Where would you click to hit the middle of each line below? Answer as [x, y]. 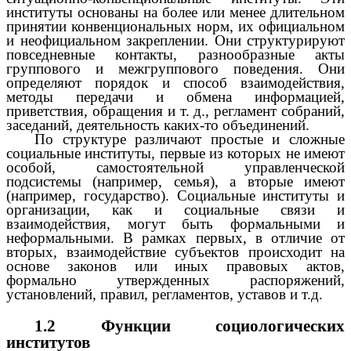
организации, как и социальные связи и [175, 209]
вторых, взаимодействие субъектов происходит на [175, 251]
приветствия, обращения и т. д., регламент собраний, [175, 110]
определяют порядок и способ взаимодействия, [175, 82]
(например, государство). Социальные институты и [175, 195]
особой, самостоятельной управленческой [175, 167]
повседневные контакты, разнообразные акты [175, 54]
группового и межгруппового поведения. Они [175, 68]
